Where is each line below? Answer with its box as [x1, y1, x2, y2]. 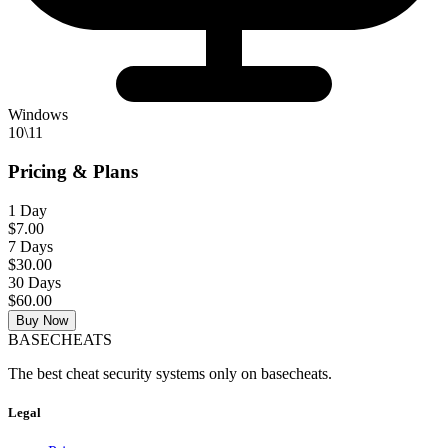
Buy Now [16, 312, 68, 328]
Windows [8, 106, 68, 124]
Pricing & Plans [8, 161, 138, 183]
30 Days [8, 273, 61, 291]
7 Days [8, 237, 53, 255]
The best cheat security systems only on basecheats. [8, 364, 332, 382]
